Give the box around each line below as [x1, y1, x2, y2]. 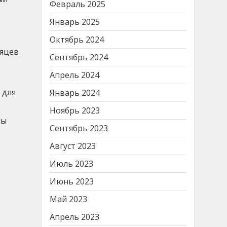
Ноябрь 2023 [50, 104, 100, 116]
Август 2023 [50, 140, 96, 152]
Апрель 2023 [50, 211, 99, 222]
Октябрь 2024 [50, 33, 104, 45]
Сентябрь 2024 [50, 51, 108, 63]
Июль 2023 [50, 158, 93, 169]
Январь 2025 [50, 16, 100, 27]
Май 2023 [50, 193, 87, 205]
